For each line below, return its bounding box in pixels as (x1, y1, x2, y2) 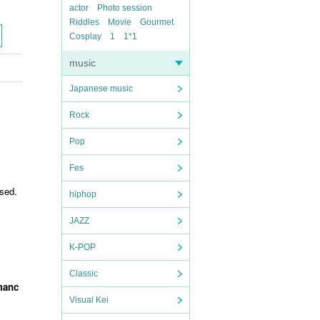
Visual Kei (69, 295, 109, 305)
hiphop (69, 189, 96, 199)
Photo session (97, 3, 152, 13)
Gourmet (140, 17, 174, 27)
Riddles (69, 17, 99, 27)
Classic (69, 269, 98, 279)
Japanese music (69, 84, 133, 94)
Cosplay (69, 31, 101, 41)
